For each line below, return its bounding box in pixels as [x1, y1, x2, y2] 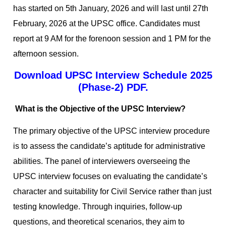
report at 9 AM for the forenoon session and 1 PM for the [13, 34, 211, 43]
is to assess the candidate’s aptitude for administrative [13, 142, 205, 151]
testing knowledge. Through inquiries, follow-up [13, 202, 182, 211]
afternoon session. [13, 49, 79, 59]
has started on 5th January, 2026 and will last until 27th [13, 4, 208, 13]
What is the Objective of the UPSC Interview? [15, 104, 186, 113]
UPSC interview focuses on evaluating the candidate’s [13, 172, 207, 181]
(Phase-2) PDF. [78, 81, 148, 93]
